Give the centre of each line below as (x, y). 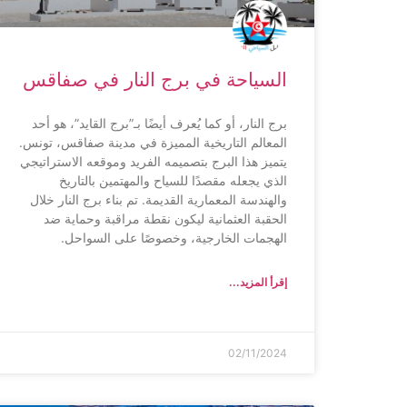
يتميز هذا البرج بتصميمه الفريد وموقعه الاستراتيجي (154, 161)
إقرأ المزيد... (258, 282)
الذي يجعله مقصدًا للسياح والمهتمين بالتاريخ (173, 180)
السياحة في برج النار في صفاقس (155, 79)
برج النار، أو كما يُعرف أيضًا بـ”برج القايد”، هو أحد (159, 123)
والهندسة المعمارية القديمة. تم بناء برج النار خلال (159, 199)
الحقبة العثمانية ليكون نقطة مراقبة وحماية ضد (165, 218)
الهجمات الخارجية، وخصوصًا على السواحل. (174, 237)
